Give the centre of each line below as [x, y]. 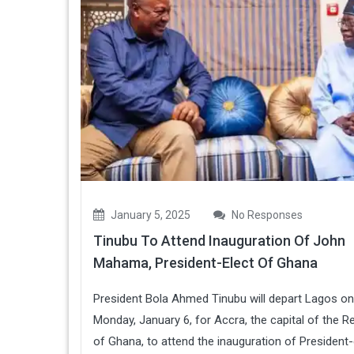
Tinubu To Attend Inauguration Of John [219, 240]
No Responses [266, 215]
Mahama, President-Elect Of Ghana [205, 262]
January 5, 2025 [149, 215]
